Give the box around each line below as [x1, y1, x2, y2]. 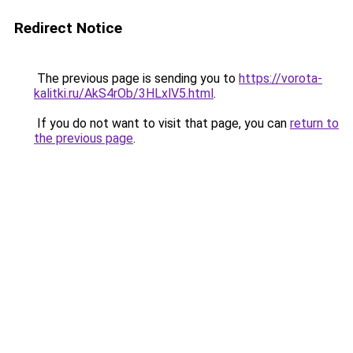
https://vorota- [239, 71, 322, 86]
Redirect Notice [14, 19, 122, 37]
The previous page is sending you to [34, 71, 239, 86]
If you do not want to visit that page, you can [34, 116, 290, 131]
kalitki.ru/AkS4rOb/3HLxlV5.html [34, 86, 214, 101]
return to [290, 116, 339, 131]
